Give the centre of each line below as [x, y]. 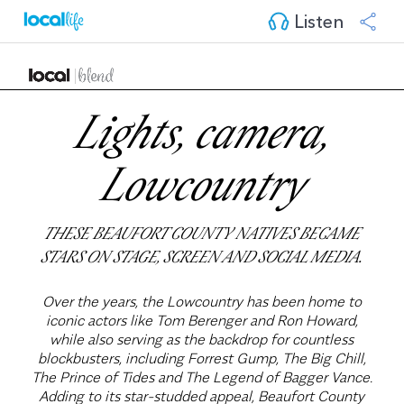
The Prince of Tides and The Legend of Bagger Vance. [202, 377]
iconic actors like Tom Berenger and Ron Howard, [202, 321]
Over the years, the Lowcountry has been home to [202, 302]
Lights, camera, [202, 138]
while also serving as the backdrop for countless [202, 340]
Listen [317, 19]
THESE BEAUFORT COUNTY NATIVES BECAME [202, 236]
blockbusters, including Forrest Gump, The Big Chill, [202, 358]
